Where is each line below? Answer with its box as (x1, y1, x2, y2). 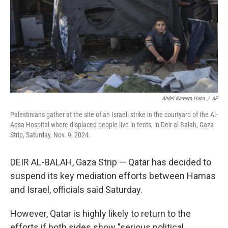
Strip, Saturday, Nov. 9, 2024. (10, 131, 91, 139)
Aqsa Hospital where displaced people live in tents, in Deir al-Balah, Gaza (10, 121, 214, 129)
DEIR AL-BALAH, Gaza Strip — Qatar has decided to (10, 157, 211, 167)
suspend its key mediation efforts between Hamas (10, 170, 216, 181)
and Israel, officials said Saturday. (10, 184, 142, 195)
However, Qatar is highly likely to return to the (10, 208, 191, 219)
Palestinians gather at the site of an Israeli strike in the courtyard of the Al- (10, 110, 217, 119)
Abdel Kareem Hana (162, 95, 205, 102)
